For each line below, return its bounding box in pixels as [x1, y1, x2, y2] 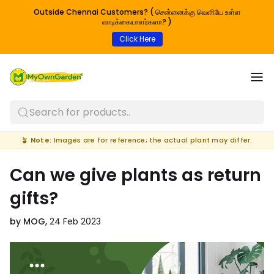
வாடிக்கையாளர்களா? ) [102, 17, 172, 27]
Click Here [119, 34, 155, 44]
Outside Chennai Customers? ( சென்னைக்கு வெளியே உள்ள [33, 7, 241, 17]
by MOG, [10, 215, 50, 228]
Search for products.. [29, 105, 130, 119]
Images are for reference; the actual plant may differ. [51, 135, 253, 145]
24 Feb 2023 [50, 215, 101, 228]
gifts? [10, 187, 58, 210]
